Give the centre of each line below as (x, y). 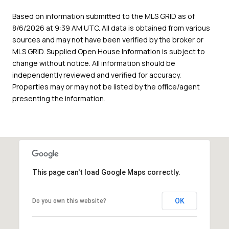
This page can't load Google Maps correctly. (106, 172)
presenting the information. (59, 98)
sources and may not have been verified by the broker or (108, 39)
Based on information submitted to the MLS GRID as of (104, 16)
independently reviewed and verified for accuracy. (97, 75)
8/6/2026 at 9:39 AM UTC (55, 28)
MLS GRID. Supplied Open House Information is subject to (109, 51)
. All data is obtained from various (154, 28)
